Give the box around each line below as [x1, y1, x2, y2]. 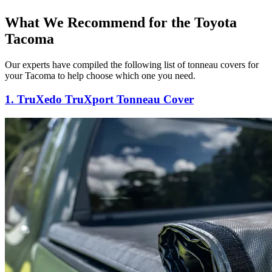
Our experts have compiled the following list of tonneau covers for [5, 59, 259, 70]
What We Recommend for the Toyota [5, 15, 237, 31]
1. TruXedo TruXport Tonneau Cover [5, 92, 194, 106]
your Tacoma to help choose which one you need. [5, 70, 195, 81]
